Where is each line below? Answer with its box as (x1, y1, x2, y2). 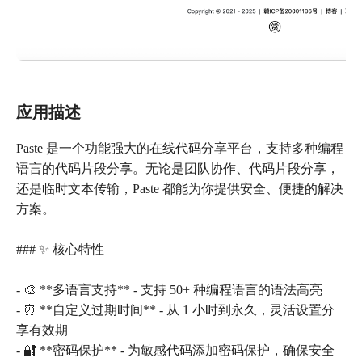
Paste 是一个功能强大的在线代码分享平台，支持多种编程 (16, 141, 343, 156)
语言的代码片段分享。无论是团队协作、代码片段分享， (16, 162, 339, 176)
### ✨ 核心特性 (16, 242, 104, 257)
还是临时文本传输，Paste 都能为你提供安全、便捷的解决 (16, 182, 343, 196)
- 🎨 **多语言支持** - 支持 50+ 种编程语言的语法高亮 (16, 283, 322, 297)
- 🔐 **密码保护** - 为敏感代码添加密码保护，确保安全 (16, 343, 335, 358)
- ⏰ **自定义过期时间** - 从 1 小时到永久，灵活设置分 (16, 303, 335, 318)
